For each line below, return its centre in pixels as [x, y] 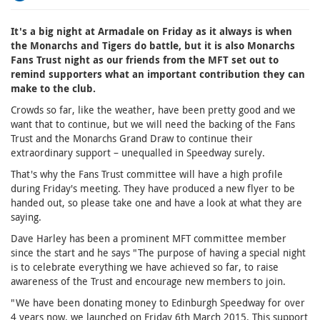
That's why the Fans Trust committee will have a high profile [147, 174]
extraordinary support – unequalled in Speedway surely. [138, 152]
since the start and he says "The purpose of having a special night [158, 252]
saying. [26, 217]
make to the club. [53, 88]
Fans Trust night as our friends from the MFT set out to [145, 60]
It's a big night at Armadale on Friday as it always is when [151, 31]
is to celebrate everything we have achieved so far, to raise [145, 267]
